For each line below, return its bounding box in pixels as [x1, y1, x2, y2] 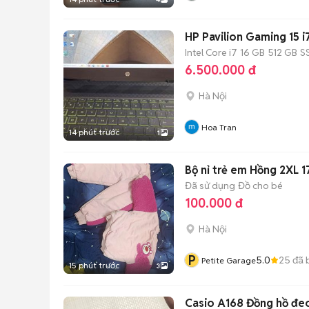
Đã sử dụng [185, 179, 235, 192]
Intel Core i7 [185, 46, 237, 59]
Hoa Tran [201, 122, 237, 132]
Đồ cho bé [238, 179, 283, 192]
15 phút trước [69, 260, 119, 270]
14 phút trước [69, 127, 119, 137]
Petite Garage [201, 255, 256, 266]
